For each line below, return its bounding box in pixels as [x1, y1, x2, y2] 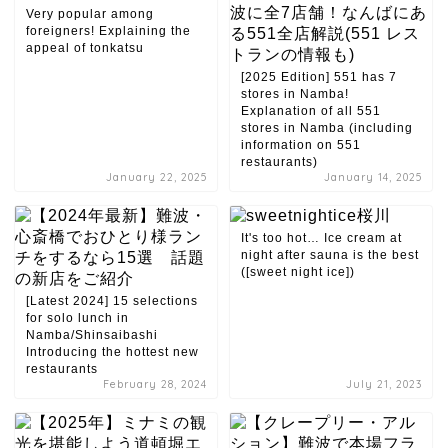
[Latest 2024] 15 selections [26, 294, 198, 309]
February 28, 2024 [103, 378, 208, 392]
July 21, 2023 [346, 378, 422, 392]
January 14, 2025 [324, 171, 422, 185]
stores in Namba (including [240, 121, 413, 136]
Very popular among [26, 7, 154, 22]
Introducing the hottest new [26, 345, 199, 360]
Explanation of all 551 [240, 104, 381, 119]
